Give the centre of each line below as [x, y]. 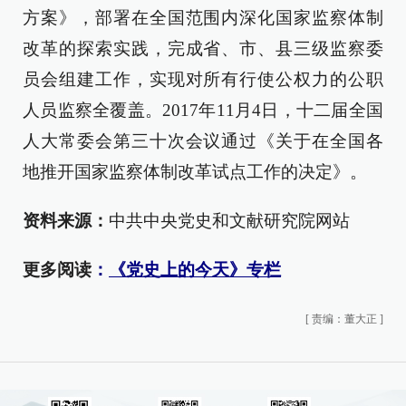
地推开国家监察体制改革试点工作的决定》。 [195, 172]
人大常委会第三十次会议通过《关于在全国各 [203, 141]
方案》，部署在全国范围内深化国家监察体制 [203, 18]
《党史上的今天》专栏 [195, 270]
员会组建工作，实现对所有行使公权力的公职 [203, 79]
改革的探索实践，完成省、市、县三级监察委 [203, 48]
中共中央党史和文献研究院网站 [229, 221]
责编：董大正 [344, 319]
